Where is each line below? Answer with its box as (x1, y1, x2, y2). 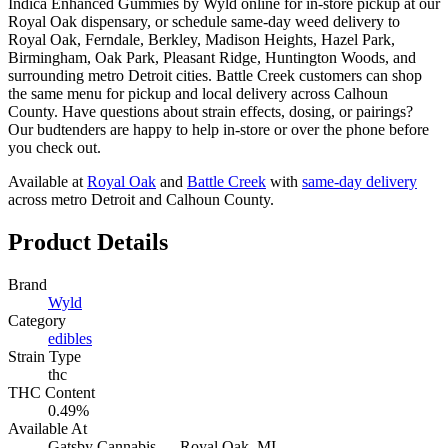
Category (8, 311, 66, 329)
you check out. (8, 138, 101, 156)
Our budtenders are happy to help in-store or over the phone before (8, 120, 429, 138)
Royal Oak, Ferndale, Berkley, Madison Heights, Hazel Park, (8, 30, 395, 48)
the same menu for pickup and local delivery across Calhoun (8, 84, 388, 102)
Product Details (8, 228, 168, 255)
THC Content (8, 383, 95, 401)
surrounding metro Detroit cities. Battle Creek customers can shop (8, 66, 422, 84)
